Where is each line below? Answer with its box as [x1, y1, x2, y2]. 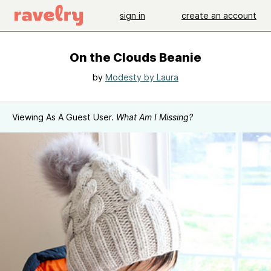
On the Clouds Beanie [70, 50, 201, 65]
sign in [120, 10, 145, 21]
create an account [181, 10, 256, 21]
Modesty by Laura [105, 72, 178, 82]
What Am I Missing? [116, 112, 193, 122]
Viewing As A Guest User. [12, 112, 116, 122]
